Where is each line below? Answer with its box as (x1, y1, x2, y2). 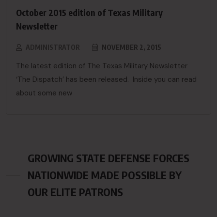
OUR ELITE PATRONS (28, 185, 123, 199)
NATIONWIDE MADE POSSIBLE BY (28, 168, 182, 182)
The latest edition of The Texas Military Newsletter (16, 61, 187, 71)
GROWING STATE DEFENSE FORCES (28, 151, 189, 165)
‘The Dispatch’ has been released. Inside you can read (16, 75, 197, 84)
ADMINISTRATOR (26, 43, 80, 51)
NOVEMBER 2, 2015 (100, 43, 161, 51)
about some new (16, 88, 72, 98)
